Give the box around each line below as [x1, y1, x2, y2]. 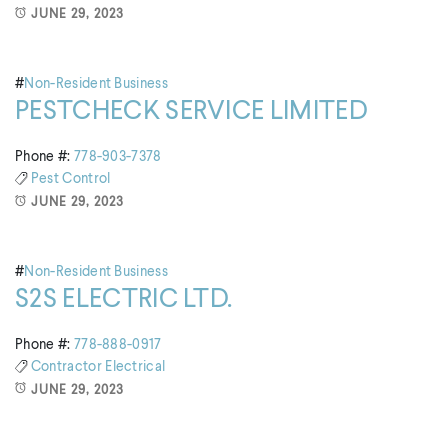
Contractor [30, 360, 106, 375]
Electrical [105, 360, 166, 375]
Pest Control [30, 172, 111, 187]
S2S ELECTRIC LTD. [15, 286, 233, 313]
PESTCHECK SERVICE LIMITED [15, 99, 368, 126]
